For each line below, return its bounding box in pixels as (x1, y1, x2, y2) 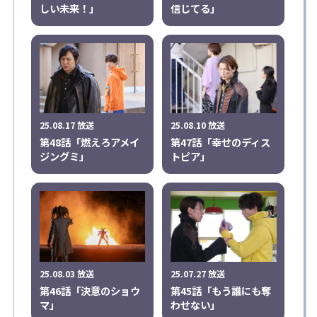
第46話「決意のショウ (39, 282, 140, 298)
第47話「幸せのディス (171, 134, 271, 150)
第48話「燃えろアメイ (39, 134, 139, 150)
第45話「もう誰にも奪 (171, 282, 272, 298)
